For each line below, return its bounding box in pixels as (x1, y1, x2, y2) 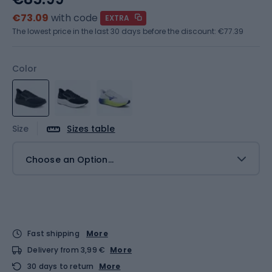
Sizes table (67, 123, 115, 135)
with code (51, 11, 98, 25)
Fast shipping (27, 228, 80, 239)
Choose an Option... (25, 153, 114, 166)
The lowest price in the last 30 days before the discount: (12, 26, 218, 36)
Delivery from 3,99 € (27, 244, 106, 255)
